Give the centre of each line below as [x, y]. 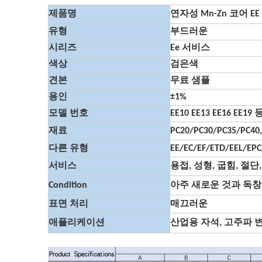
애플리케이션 [77, 223]
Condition [68, 185]
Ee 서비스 [190, 48]
